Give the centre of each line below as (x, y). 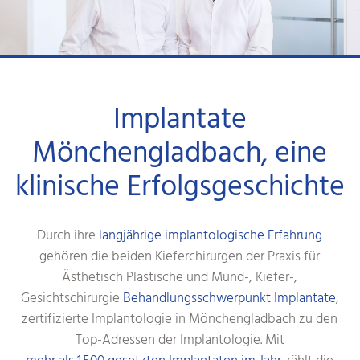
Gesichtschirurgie (72, 300)
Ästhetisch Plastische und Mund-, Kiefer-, (180, 279)
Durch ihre (68, 237)
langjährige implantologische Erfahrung (211, 237)
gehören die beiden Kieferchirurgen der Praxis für (180, 258)
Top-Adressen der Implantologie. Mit (180, 342)
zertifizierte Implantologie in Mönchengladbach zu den (180, 321)
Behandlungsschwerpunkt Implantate (229, 300)
